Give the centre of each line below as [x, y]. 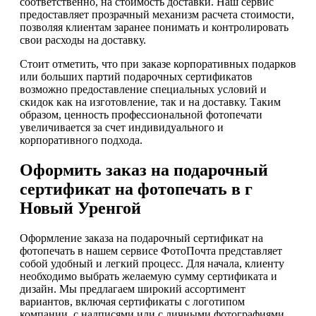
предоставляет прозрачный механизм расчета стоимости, [157, 15]
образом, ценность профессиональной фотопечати [141, 115]
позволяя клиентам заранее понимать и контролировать [154, 28]
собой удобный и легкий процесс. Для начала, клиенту [152, 263]
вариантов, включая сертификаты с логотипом [132, 301]
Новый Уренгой [80, 208]
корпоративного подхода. [81, 140]
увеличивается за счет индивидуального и [122, 128]
